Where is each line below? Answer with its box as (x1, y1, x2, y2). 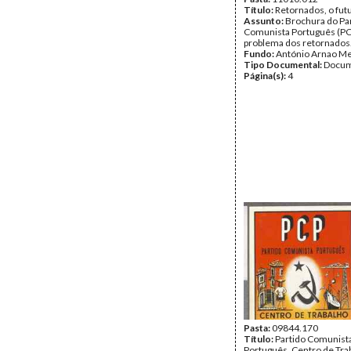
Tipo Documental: (244, 59, 324, 71)
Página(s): (244, 70, 288, 81)
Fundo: (244, 48, 276, 60)
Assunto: (244, 15, 285, 27)
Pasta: (244, 322, 272, 334)
